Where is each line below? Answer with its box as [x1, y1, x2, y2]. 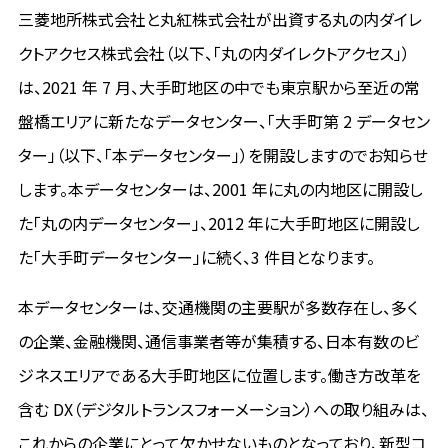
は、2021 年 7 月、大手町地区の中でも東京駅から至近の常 [17, 75, 420, 99]
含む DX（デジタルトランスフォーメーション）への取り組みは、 [17, 397, 429, 421]
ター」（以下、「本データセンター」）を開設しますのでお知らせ [17, 143, 428, 167]
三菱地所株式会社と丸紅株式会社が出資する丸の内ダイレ [17, 7, 422, 31]
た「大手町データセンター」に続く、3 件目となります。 [17, 245, 375, 269]
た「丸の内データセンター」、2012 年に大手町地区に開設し [17, 211, 420, 235]
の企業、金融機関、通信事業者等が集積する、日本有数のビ [17, 329, 419, 353]
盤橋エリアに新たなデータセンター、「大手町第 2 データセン [17, 109, 430, 133]
